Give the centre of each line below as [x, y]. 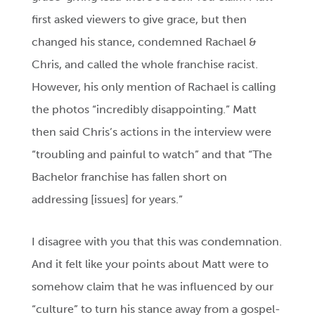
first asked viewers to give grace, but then [140, 20]
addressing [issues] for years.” [108, 200]
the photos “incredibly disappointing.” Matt [144, 110]
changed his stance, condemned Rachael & [144, 42]
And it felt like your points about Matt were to [150, 264]
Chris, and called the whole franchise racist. [145, 65]
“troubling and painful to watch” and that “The [152, 155]
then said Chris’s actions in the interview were [152, 132]
